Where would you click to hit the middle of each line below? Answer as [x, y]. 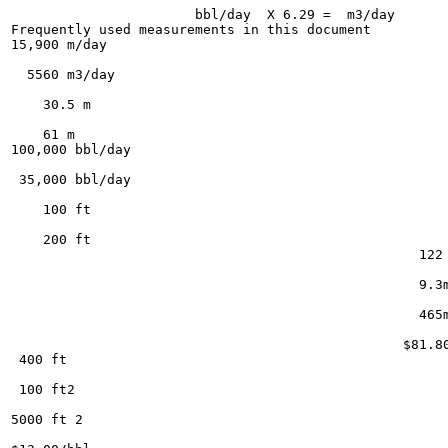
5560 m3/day [63, 74]
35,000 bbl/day [71, 179]
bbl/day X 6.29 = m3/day [203, 14]
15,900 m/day [59, 44]
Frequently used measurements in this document [191, 29]
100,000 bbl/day [71, 149]
